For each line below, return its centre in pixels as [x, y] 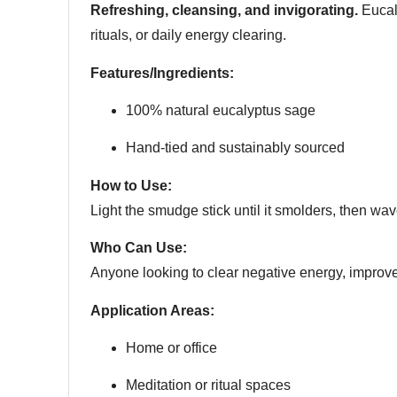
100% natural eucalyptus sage [221, 111]
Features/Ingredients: [162, 73]
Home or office [171, 348]
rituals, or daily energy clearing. [188, 35]
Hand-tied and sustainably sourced [235, 148]
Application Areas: [152, 310]
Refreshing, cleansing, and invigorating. [224, 11]
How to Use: [131, 185]
